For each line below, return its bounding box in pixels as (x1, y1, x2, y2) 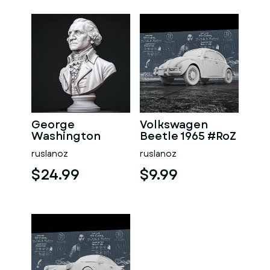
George (31, 117, 75, 133)
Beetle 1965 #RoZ (140, 128, 236, 144)
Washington (31, 128, 101, 144)
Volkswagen (140, 117, 208, 133)
